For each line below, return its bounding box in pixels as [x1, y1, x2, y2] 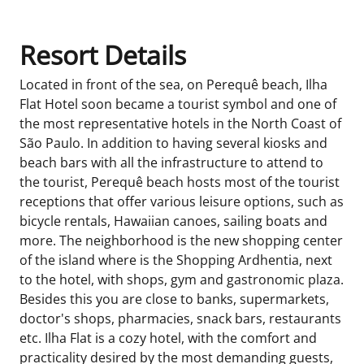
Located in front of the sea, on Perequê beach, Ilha [19, 76, 327, 93]
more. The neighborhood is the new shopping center [19, 232, 343, 249]
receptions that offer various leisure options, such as [19, 193, 344, 210]
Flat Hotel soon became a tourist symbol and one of [19, 95, 336, 113]
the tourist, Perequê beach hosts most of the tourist [19, 173, 340, 191]
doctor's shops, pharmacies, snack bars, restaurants [19, 310, 341, 327]
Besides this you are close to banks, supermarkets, [19, 290, 329, 308]
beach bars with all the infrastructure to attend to [19, 154, 323, 171]
